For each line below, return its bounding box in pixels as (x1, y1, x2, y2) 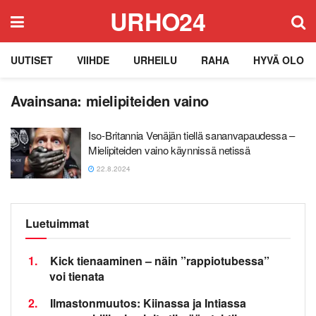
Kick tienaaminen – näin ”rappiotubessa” (50, 252, 269, 269)
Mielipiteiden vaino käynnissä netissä (88, 142, 250, 157)
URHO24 (110, 4, 205, 38)
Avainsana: (11, 90, 86, 111)
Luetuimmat (25, 214, 89, 231)
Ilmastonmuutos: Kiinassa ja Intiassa (50, 294, 246, 311)
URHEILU (133, 53, 177, 67)
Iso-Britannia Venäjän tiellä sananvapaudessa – (88, 128, 296, 142)
